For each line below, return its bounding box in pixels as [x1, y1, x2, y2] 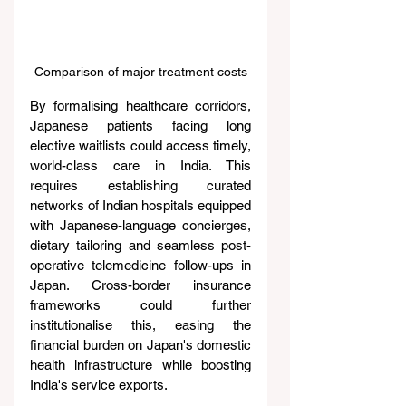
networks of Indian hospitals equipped [30, 198, 251, 214]
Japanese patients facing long [30, 118, 251, 134]
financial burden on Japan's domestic [30, 337, 251, 353]
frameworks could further [30, 297, 251, 314]
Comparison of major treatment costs [34, 64, 247, 80]
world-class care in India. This [30, 158, 251, 174]
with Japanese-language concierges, [30, 217, 251, 234]
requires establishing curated [30, 178, 251, 194]
